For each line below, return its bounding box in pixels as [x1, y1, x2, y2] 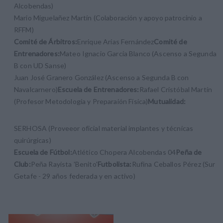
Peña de [176, 148, 202, 157]
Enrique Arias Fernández [77, 37, 154, 46]
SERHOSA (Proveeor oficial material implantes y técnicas [14, 124, 194, 133]
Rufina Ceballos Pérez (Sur [131, 160, 216, 169]
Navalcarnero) [14, 85, 58, 94]
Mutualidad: [148, 97, 186, 106]
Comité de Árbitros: [14, 37, 77, 46]
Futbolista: [97, 160, 132, 169]
